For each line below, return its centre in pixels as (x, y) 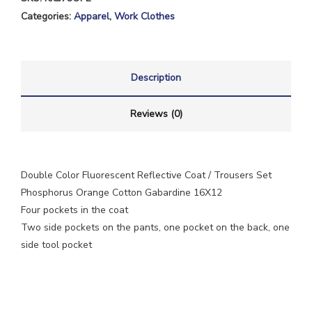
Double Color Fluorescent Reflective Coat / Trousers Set (146, 175)
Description (156, 78)
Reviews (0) (156, 114)
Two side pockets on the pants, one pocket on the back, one (155, 227)
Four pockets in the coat (75, 210)
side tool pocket (56, 245)
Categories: (47, 16)
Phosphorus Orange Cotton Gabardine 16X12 (122, 193)
